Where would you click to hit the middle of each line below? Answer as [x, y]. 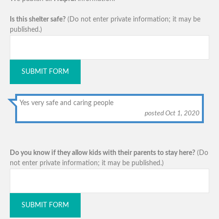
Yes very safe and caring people [67, 103]
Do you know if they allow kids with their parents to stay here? [102, 153]
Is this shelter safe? [38, 19]
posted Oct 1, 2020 [172, 113]
